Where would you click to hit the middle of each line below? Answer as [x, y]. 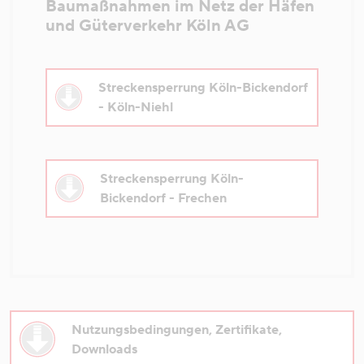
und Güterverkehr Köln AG [147, 26]
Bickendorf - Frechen [163, 198]
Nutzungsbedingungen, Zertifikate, [176, 329]
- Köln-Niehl [135, 107]
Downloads [104, 349]
